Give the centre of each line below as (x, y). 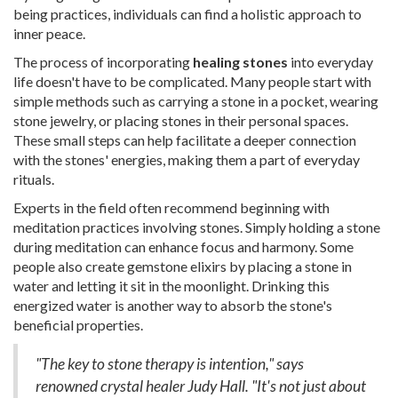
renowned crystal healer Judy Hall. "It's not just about (201, 386)
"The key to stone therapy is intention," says (170, 364)
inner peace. (49, 34)
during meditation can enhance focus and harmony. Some (183, 247)
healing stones (240, 62)
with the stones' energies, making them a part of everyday (187, 160)
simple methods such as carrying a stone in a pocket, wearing (196, 101)
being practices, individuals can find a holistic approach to (187, 14)
